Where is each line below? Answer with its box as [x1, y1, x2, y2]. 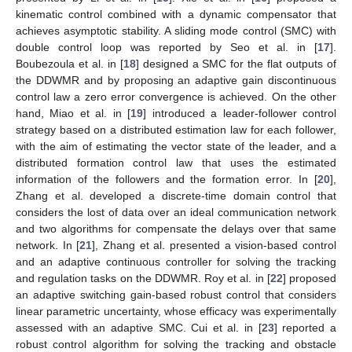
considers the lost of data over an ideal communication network [16, 206, 336, 219]
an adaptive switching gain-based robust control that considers [16, 288, 336, 302]
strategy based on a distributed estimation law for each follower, [16, 123, 336, 137]
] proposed [282, 272, 337, 285]
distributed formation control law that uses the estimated [16, 156, 336, 170]
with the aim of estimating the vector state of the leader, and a [16, 140, 336, 153]
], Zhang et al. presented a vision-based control [92, 239, 337, 252]
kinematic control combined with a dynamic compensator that [16, 8, 336, 21]
